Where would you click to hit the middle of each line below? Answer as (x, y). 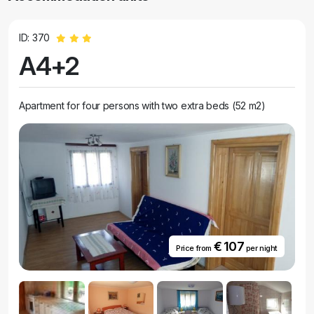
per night (261, 248)
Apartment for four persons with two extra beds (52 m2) (142, 105)
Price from (194, 248)
